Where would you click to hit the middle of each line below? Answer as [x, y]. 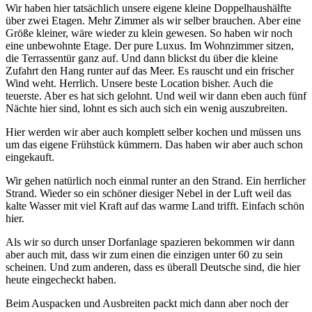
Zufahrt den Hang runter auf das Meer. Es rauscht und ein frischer [150, 70]
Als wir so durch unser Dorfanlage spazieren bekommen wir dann [150, 242]
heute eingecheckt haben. [61, 279]
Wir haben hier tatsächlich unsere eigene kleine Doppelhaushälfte [148, 8]
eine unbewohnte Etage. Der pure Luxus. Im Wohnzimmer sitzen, [150, 45]
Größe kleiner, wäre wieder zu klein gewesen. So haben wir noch [149, 33]
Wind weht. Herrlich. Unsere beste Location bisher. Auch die [139, 83]
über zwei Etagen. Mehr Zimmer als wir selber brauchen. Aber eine [153, 20]
